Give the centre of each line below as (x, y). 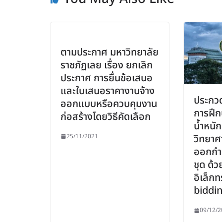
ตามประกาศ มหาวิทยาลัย (110, 52)
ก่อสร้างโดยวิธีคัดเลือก (106, 117)
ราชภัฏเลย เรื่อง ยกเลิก (107, 65)
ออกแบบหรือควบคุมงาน (109, 104)
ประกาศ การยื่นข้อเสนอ (107, 78)
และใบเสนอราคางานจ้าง (108, 91)
